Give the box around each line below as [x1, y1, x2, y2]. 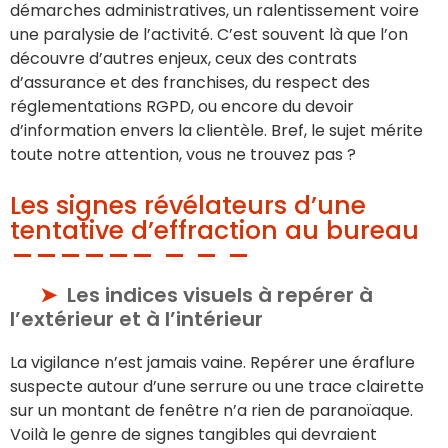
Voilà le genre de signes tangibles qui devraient [10, 422, 377, 446]
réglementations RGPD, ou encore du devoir [10, 94, 354, 118]
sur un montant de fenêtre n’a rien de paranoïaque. [10, 398, 413, 422]
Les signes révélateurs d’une [10, 187, 366, 223]
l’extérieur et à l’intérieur [10, 304, 263, 333]
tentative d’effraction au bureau [10, 212, 419, 248]
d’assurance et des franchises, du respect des [10, 70, 370, 94]
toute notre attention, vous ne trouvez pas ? [10, 142, 356, 166]
